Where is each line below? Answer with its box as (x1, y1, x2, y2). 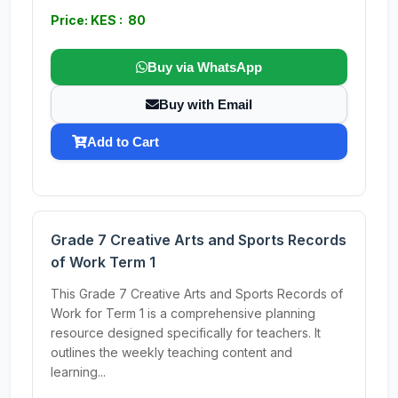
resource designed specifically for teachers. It (51, 325, 321, 340)
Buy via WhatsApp (147, 60, 262, 75)
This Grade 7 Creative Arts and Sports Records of (51, 286, 343, 301)
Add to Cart (87, 134, 159, 149)
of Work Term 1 (51, 253, 155, 271)
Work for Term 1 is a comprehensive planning (51, 306, 315, 321)
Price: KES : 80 (51, 12, 146, 28)
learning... (51, 364, 106, 379)
